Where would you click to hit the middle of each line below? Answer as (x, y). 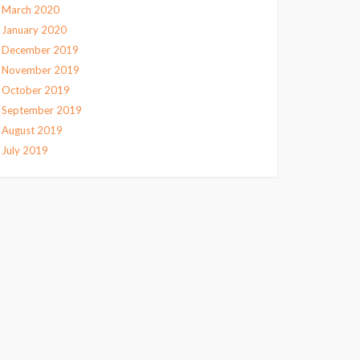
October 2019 (36, 90)
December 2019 (40, 50)
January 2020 (34, 30)
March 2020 (31, 10)
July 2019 (25, 150)
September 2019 (42, 110)
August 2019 (32, 130)
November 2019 (41, 70)
